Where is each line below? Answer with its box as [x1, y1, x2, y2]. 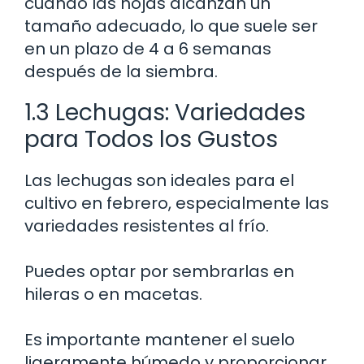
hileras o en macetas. [24, 282, 202, 305]
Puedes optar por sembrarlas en [24, 259, 294, 283]
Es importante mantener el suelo [24, 327, 295, 351]
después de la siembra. [24, 59, 218, 83]
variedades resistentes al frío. [24, 214, 269, 237]
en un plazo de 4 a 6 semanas [24, 37, 271, 60]
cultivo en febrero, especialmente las [24, 191, 329, 214]
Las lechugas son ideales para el [24, 168, 294, 192]
